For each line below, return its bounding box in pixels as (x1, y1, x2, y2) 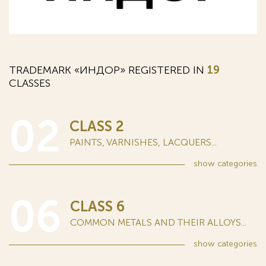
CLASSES (9, 77, 50, 90)
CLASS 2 (69, 118, 124, 135)
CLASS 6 (70, 198, 125, 216)
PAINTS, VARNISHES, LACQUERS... (69, 137, 217, 148)
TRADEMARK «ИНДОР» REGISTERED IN (9, 64, 207, 77)
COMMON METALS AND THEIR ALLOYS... (70, 217, 246, 229)
